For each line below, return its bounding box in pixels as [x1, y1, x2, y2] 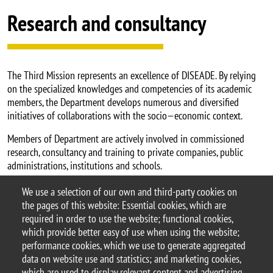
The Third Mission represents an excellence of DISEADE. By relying [7, 68, 256, 83]
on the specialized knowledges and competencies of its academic [7, 82, 252, 96]
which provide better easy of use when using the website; [22, 225, 239, 239]
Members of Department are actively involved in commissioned [7, 132, 244, 146]
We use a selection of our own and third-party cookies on [22, 185, 237, 199]
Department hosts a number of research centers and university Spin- [7, 182, 264, 196]
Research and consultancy [7, 9, 206, 38]
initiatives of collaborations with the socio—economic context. [7, 108, 243, 123]
